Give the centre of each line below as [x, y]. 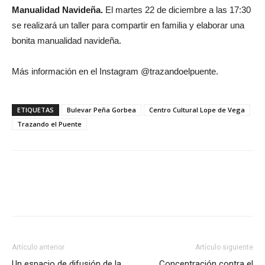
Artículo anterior [38, 248]
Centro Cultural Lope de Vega [197, 110]
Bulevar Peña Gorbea [101, 110]
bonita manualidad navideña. [67, 41]
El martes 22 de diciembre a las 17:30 [177, 10]
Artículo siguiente [224, 248]
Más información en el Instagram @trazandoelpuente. [115, 72]
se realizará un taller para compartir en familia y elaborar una [128, 25]
